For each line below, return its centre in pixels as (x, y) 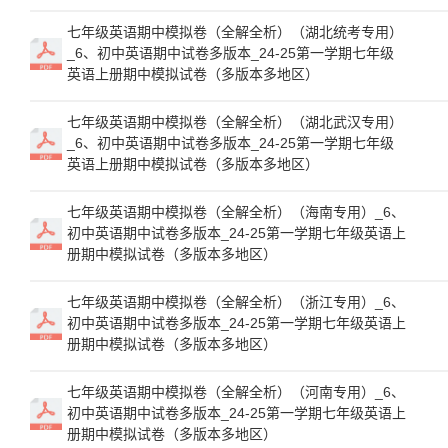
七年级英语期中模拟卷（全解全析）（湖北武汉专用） (235, 122)
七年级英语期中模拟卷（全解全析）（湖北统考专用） (235, 32)
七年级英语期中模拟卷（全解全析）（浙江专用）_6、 (236, 302)
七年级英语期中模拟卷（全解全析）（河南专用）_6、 (236, 392)
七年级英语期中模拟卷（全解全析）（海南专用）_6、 (236, 212)
